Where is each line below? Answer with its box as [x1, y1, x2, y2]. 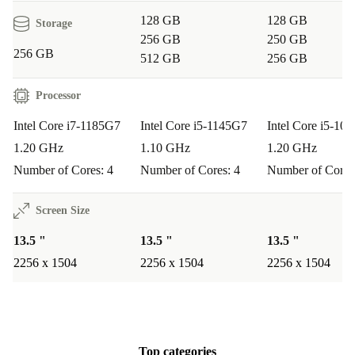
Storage [36, 17, 72, 30]
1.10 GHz [140, 141, 190, 155]
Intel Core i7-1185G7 [13, 119, 120, 133]
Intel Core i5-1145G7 [140, 119, 247, 133]
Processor [36, 90, 81, 102]
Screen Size [36, 204, 90, 217]
